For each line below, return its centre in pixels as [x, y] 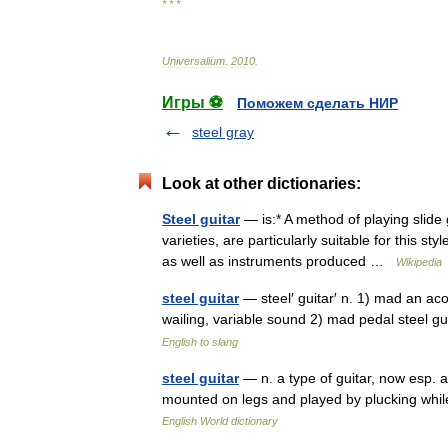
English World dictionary [220, 421]
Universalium [193, 61]
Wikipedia [419, 262]
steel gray [223, 132]
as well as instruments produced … [279, 261]
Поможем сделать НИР [317, 103]
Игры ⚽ [192, 102]
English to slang [200, 342]
